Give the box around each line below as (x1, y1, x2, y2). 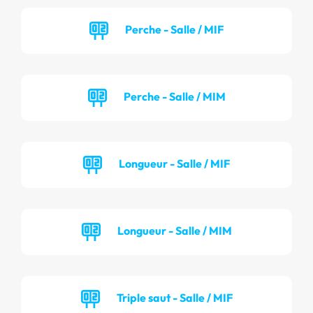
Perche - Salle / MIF (125, 22, 224, 36)
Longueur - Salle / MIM (117, 223, 232, 238)
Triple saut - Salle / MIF (116, 290, 233, 305)
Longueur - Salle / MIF (119, 156, 230, 170)
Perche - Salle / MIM (123, 89, 226, 103)
